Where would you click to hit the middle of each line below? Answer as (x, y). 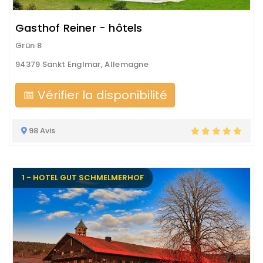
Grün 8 (28, 45)
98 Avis (41, 131)
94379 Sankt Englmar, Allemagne (82, 64)
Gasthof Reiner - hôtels (79, 28)
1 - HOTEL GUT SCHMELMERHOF (83, 178)
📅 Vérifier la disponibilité (95, 95)
